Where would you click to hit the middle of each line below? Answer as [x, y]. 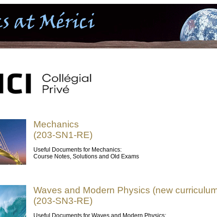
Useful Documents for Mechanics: [77, 150]
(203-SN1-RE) [63, 135]
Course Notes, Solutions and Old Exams [86, 156]
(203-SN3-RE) [63, 201]
